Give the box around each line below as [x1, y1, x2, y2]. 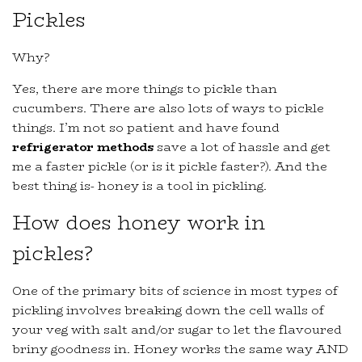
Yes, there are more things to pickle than [12, 79, 277, 99]
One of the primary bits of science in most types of [12, 281, 338, 301]
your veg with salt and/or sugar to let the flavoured [12, 320, 342, 339]
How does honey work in [12, 208, 265, 238]
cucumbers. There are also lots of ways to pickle [12, 99, 324, 118]
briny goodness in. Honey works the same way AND [12, 339, 348, 359]
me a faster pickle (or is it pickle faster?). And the [12, 157, 327, 176]
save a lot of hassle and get [154, 137, 330, 157]
